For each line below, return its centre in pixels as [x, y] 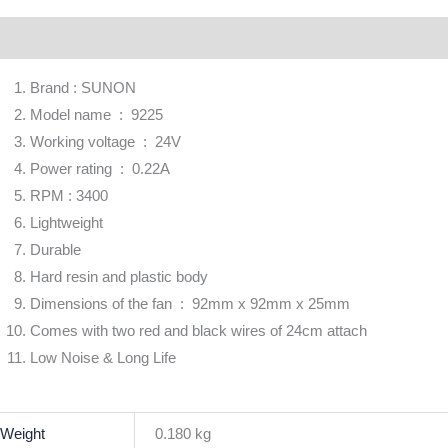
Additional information [163, 38]
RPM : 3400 [69, 196]
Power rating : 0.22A [100, 169]
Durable [55, 250]
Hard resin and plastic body [119, 277]
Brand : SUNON [83, 88]
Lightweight [66, 223]
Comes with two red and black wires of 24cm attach [198, 331]
